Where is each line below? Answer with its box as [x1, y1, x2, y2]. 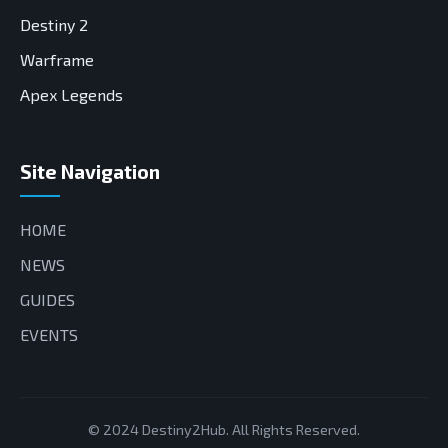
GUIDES [20, 290, 75, 310]
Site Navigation [20, 160, 160, 184]
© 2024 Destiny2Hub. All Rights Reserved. [88, 421, 360, 439]
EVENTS [20, 325, 78, 345]
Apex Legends [20, 85, 123, 105]
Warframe [20, 50, 94, 70]
